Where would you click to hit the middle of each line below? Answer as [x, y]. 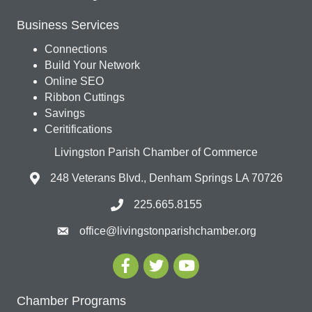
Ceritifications [78, 130]
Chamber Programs [71, 301]
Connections [76, 49]
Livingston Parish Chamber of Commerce [156, 153]
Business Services [68, 25]
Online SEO [74, 81]
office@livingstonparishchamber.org [167, 231]
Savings [65, 114]
